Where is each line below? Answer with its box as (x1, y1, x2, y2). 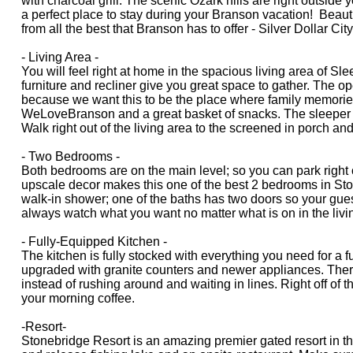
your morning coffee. (21, 291, 136, 305)
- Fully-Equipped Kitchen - (21, 234, 168, 248)
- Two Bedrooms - (21, 149, 121, 163)
